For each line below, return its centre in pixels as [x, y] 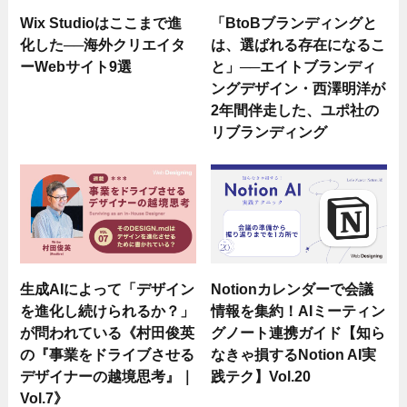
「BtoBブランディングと [294, 22]
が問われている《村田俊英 [108, 332]
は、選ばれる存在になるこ [298, 44]
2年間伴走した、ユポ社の [295, 109]
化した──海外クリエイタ [103, 44]
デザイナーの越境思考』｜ [108, 376]
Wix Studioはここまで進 [101, 22]
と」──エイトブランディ [294, 66]
